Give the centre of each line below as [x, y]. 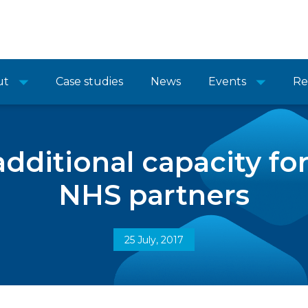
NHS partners [154, 195]
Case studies [89, 81]
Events [227, 81]
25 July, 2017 [154, 240]
